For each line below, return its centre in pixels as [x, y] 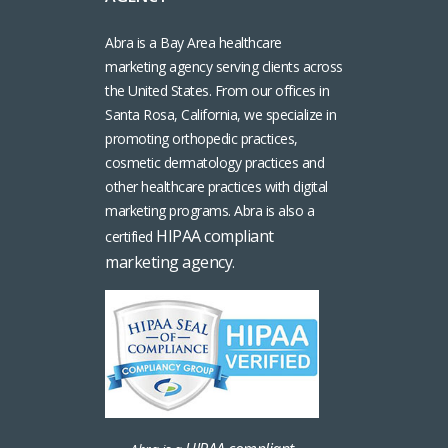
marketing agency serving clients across [224, 66]
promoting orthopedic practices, [201, 138]
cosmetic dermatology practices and [214, 162]
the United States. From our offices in [217, 90]
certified [130, 236]
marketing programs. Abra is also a [209, 210]
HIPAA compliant [215, 235]
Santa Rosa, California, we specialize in [220, 114]
